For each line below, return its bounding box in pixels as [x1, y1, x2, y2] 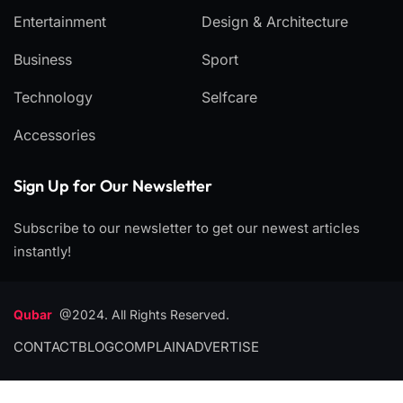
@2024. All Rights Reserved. [59, 307, 229, 322]
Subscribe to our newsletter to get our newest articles [13, 219, 360, 237]
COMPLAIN [114, 338, 185, 355]
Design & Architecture [201, 13, 348, 31]
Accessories [13, 126, 95, 144]
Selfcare [201, 88, 257, 106]
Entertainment [13, 13, 106, 31]
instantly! [13, 243, 71, 260]
